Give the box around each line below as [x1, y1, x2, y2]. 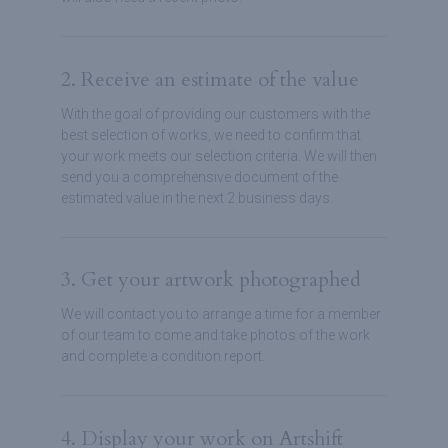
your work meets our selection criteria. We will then [60, 147, 377, 164]
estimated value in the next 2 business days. [60, 189, 333, 206]
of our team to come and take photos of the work [60, 327, 370, 343]
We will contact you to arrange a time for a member [60, 306, 381, 322]
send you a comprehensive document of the [60, 168, 338, 185]
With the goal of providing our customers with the [60, 105, 370, 122]
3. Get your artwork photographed [60, 266, 361, 293]
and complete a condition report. [60, 348, 265, 364]
